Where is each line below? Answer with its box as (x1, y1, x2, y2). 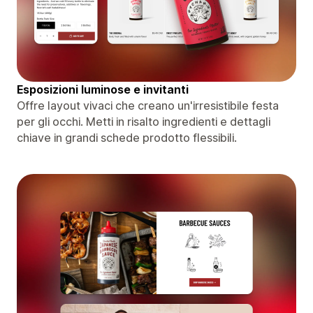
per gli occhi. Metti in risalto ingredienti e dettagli (17, 114, 270, 129)
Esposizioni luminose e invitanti (17, 82, 189, 96)
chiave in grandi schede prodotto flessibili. (17, 130, 237, 145)
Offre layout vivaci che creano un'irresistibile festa (17, 98, 279, 112)
